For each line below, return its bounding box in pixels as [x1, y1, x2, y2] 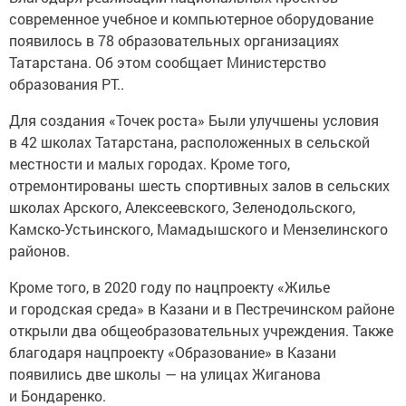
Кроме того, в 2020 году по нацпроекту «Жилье [9, 277, 330, 297]
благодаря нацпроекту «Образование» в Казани [9, 343, 336, 362]
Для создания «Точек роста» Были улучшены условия [9, 111, 379, 130]
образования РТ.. [9, 74, 124, 94]
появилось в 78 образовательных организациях [9, 31, 339, 51]
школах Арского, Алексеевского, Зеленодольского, [9, 198, 355, 217]
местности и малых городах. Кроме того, [9, 154, 290, 174]
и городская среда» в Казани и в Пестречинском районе [9, 299, 394, 319]
